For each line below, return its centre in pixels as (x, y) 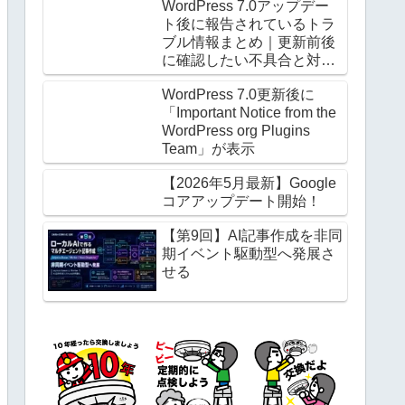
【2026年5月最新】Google (249, 183)
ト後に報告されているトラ (249, 24)
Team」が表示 (208, 148)
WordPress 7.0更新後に (238, 94)
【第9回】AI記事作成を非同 (252, 235)
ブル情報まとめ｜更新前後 (249, 42)
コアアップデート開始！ (241, 201)
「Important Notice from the (249, 112)
